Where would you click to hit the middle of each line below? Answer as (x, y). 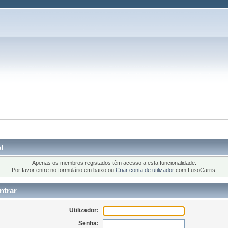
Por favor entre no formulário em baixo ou (63, 170)
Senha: (89, 223)
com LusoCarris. (195, 170)
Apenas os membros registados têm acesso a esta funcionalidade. (114, 163)
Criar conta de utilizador (145, 170)
